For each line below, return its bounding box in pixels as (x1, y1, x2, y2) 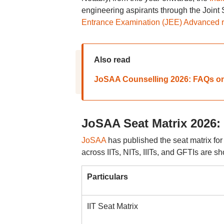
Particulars (86, 172, 128, 181)
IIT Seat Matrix (86, 202, 138, 210)
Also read (93, 55, 130, 64)
